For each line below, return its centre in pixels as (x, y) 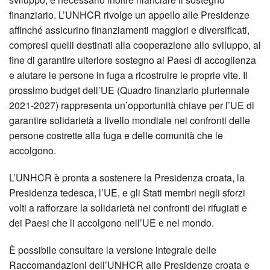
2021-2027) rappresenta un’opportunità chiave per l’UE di (132, 105)
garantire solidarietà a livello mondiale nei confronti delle (130, 120)
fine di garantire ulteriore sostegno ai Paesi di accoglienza (133, 60)
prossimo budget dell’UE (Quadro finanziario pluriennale (129, 90)
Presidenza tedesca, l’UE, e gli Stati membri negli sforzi (127, 193)
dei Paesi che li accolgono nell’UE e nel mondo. (111, 223)
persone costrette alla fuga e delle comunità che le (116, 135)
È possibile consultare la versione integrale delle (113, 250)
